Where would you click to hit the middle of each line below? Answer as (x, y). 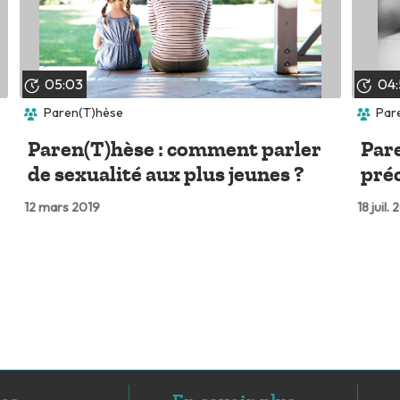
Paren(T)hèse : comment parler (175, 149)
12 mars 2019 (62, 207)
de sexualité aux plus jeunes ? (167, 174)
